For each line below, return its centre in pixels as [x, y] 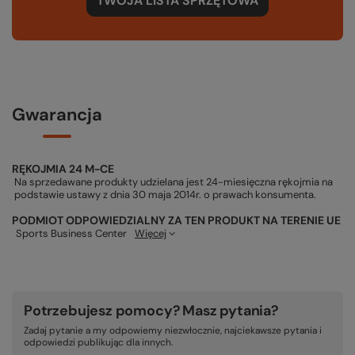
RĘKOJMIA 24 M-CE [63, 169]
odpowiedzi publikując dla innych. [98, 343]
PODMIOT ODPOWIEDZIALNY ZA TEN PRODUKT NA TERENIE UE [176, 221]
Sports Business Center [71, 234]
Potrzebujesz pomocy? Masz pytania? [151, 311]
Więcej [151, 234]
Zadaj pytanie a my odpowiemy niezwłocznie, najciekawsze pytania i [173, 331]
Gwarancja [57, 115]
